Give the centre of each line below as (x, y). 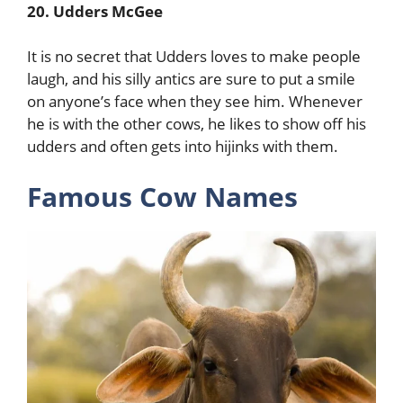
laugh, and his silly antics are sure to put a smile (191, 79)
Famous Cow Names (162, 196)
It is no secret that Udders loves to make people (194, 56)
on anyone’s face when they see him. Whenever (195, 101)
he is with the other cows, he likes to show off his (197, 124)
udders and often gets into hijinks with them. (183, 146)
